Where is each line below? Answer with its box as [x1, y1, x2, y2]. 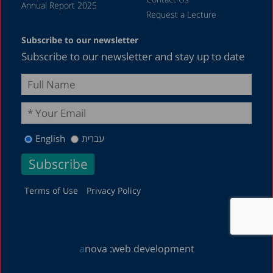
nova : [84, 242, 112, 256]
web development [112, 242, 194, 256]
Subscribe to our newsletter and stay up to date [21, 49, 245, 63]
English [35, 132, 65, 144]
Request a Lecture [146, 8, 216, 20]
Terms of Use [24, 185, 78, 197]
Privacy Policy [87, 185, 141, 197]
